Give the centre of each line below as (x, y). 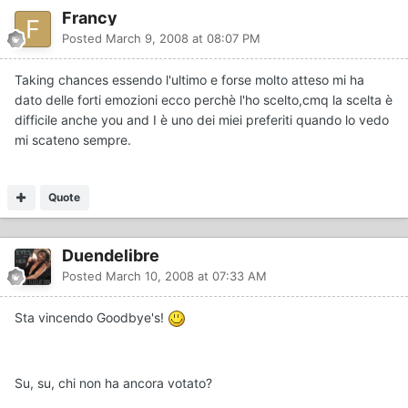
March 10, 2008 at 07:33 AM (186, 275)
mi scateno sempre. (73, 139)
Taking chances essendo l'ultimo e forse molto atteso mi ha (189, 79)
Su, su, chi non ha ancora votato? (113, 382)
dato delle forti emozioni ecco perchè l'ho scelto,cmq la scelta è (204, 99)
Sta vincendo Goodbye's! (91, 317)
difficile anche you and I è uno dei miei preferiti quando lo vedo (202, 119)
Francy (90, 17)
